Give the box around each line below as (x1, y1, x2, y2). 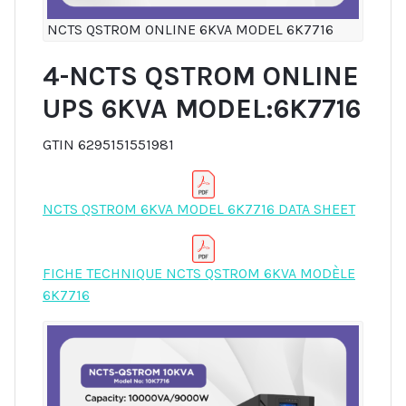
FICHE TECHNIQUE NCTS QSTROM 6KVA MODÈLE (43, 264, 355, 282)
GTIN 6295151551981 (43, 136, 174, 154)
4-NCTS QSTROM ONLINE (43, 60, 359, 93)
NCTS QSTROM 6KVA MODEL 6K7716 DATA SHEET (43, 199, 355, 217)
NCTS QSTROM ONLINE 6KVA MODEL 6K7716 (47, 21, 333, 39)
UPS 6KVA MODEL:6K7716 (43, 92, 361, 126)
